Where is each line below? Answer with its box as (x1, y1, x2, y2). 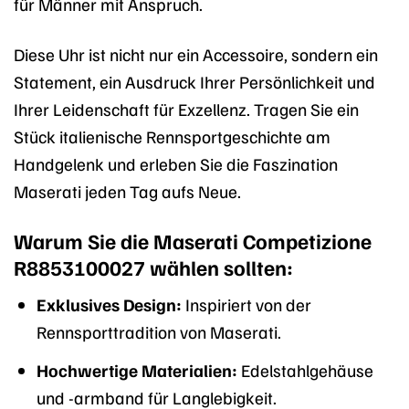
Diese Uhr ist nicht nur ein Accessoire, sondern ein (14, 43, 378, 65)
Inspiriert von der (181, 293, 311, 316)
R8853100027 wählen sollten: (14, 253, 293, 280)
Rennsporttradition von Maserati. (36, 320, 281, 343)
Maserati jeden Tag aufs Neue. (14, 180, 241, 202)
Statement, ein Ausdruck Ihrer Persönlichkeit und (14, 70, 375, 92)
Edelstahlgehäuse (236, 358, 373, 381)
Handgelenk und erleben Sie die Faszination (14, 152, 338, 174)
